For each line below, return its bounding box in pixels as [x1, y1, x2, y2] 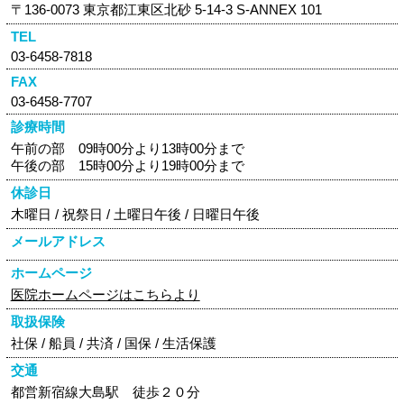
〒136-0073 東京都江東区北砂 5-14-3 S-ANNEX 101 [10, 2, 322, 17]
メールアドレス [10, 234, 106, 249]
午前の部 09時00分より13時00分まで [10, 141, 244, 156]
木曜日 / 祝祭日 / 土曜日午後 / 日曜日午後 [10, 207, 260, 222]
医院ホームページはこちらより [10, 287, 200, 302]
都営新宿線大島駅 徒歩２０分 [10, 384, 200, 399]
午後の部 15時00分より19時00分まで [10, 158, 244, 173]
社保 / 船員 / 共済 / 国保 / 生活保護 [10, 335, 216, 351]
